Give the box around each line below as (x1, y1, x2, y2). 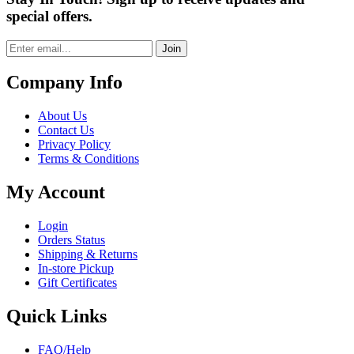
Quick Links (6, 306, 107, 327)
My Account (6, 182, 105, 203)
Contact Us (38, 123, 94, 137)
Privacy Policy (38, 137, 111, 152)
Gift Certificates (38, 276, 117, 290)
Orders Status (38, 233, 105, 247)
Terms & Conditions (38, 152, 139, 166)
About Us (38, 109, 87, 123)
